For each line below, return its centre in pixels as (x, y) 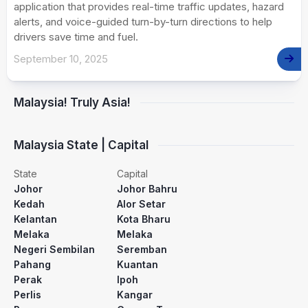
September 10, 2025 (61, 59)
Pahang (32, 265)
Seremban (142, 250)
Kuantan (137, 265)
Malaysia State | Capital (81, 145)
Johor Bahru (147, 189)
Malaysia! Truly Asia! (72, 103)
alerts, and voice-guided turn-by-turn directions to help (143, 22)
